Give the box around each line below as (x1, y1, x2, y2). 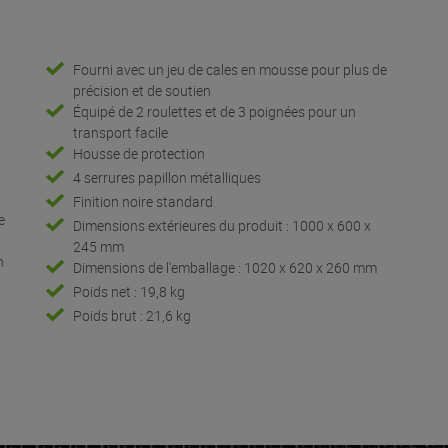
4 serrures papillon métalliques (72, 167, 261, 187)
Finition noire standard (72, 191, 213, 211)
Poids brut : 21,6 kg (72, 305, 191, 325)
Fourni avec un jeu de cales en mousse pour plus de (72, 59, 387, 79)
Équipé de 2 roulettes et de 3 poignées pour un (72, 101, 356, 121)
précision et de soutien (72, 80, 211, 100)
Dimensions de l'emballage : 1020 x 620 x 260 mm (243, 257, 377, 277)
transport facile (72, 122, 168, 142)
